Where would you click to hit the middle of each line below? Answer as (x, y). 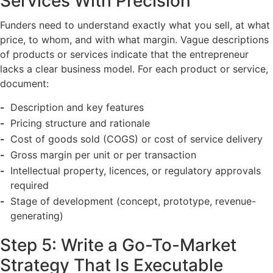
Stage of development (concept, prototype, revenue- (133, 201)
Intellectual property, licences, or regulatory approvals (135, 171)
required (29, 186)
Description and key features (77, 108)
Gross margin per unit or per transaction (103, 155)
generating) (37, 216)
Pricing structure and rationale (80, 123)
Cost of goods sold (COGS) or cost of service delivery (136, 139)
